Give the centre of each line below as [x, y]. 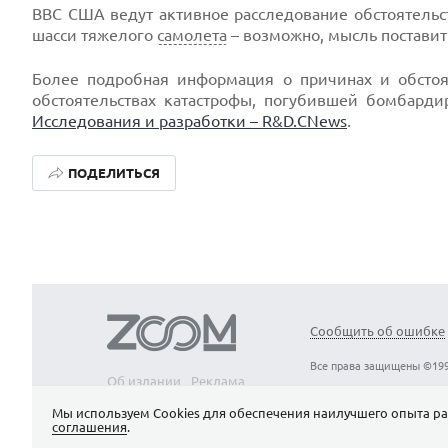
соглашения [89, 427]
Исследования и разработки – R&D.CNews [189, 121]
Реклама [218, 381]
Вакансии [136, 397]
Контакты [206, 397]
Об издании [144, 381]
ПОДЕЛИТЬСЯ [113, 173]
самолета [192, 35]
